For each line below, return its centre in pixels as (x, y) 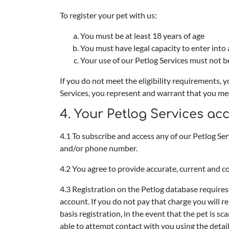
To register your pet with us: (108, 15)
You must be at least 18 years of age (142, 36)
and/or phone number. (99, 148)
